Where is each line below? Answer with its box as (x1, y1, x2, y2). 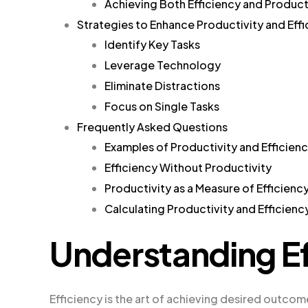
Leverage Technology (104, 58, 221, 73)
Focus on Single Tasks (104, 98, 219, 113)
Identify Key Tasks (104, 37, 200, 52)
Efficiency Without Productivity (104, 160, 272, 175)
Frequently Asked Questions (77, 119, 228, 134)
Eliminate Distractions (104, 78, 220, 93)
